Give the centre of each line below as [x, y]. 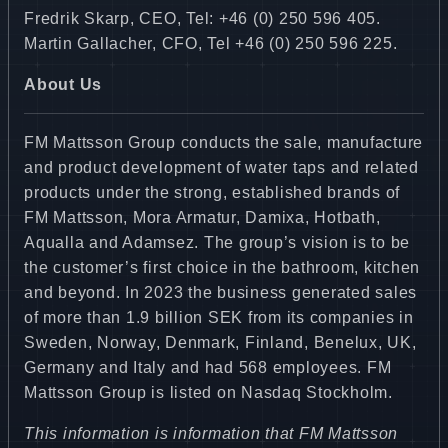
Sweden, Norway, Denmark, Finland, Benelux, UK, [220, 342]
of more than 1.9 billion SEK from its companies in [219, 317]
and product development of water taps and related [221, 167]
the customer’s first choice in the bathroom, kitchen [222, 267]
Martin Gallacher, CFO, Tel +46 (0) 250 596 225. [211, 43]
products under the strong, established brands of [212, 192]
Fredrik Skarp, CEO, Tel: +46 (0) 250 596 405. [202, 18]
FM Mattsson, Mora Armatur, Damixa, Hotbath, [202, 217]
